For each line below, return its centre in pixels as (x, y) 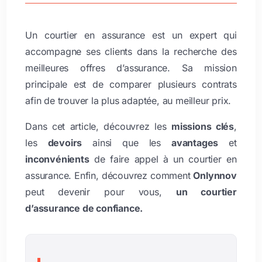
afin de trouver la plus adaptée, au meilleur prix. (128, 100)
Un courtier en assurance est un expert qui (131, 35)
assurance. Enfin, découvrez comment (109, 175)
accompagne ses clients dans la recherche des (131, 51)
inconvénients (57, 159)
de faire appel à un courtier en (163, 159)
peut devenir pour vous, (101, 192)
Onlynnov (215, 175)
